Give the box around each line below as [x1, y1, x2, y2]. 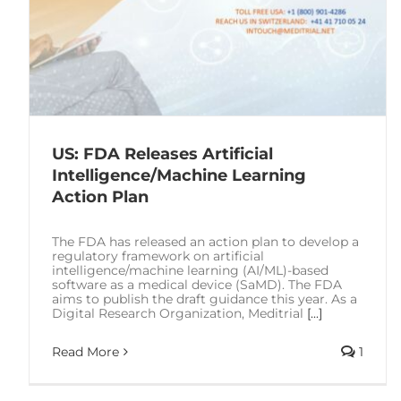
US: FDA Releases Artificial [52, 143, 273, 164]
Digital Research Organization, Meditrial [52, 304, 307, 321]
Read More [52, 344, 119, 360]
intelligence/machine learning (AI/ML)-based [52, 261, 328, 278]
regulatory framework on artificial [52, 247, 264, 264]
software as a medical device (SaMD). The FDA [52, 276, 342, 293]
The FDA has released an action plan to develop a [52, 233, 359, 250]
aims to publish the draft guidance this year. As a [52, 290, 357, 307]
